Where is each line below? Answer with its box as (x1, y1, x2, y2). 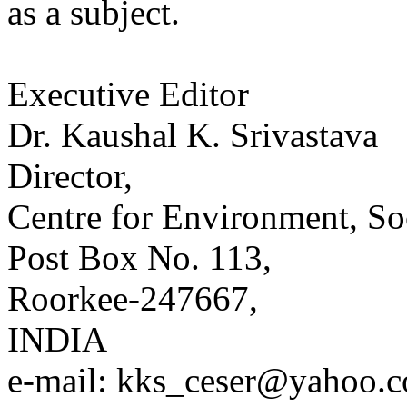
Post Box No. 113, (7, 238, 272, 278)
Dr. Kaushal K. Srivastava (7, 115, 378, 155)
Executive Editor (7, 74, 249, 114)
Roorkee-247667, (7, 279, 258, 319)
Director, (7, 156, 133, 196)
